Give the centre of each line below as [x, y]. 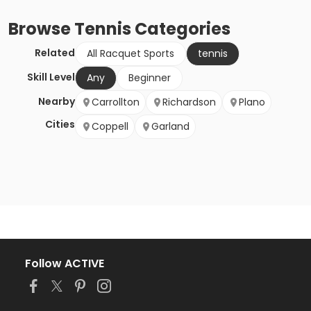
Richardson [189, 102]
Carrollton [116, 102]
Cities [60, 125]
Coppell [110, 127]
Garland [170, 127]
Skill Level [51, 77]
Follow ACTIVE [65, 264]
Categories [181, 29]
